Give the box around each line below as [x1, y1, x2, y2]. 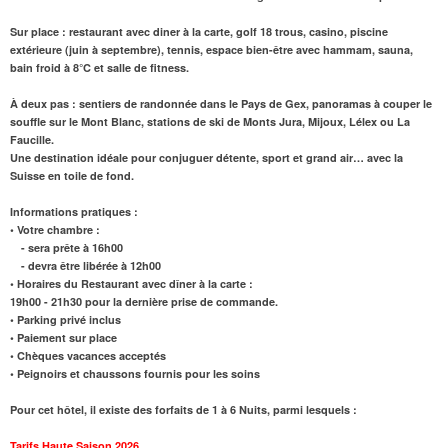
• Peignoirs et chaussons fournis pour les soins [10, 365, 260, 381]
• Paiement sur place [10, 329, 117, 345]
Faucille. [10, 131, 54, 147]
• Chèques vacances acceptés [10, 347, 166, 363]
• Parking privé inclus [10, 311, 121, 327]
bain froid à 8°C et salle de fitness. [10, 59, 189, 75]
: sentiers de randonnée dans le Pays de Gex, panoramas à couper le [69, 95, 432, 111]
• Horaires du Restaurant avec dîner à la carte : [10, 275, 259, 291]
